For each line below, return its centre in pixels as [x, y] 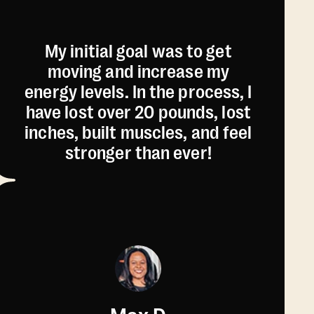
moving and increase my [138, 71]
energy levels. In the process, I [138, 92]
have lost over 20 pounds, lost [138, 112]
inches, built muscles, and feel [138, 132]
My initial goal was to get [138, 51]
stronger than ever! [138, 153]
